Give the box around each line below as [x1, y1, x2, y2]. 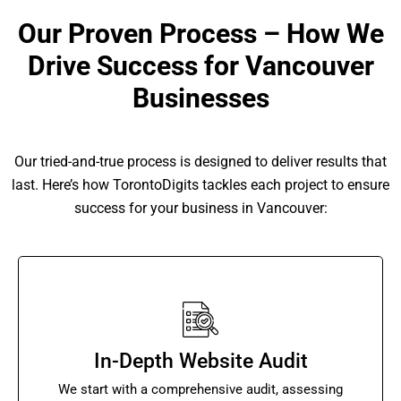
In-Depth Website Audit [93, 348, 308, 373]
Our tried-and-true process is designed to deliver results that [14, 152, 387, 170]
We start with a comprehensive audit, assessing [58, 380, 343, 397]
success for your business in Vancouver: [73, 199, 328, 217]
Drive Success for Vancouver [27, 49, 374, 81]
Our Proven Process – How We [17, 17, 384, 49]
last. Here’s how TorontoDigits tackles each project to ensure [12, 175, 389, 193]
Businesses [132, 81, 269, 114]
